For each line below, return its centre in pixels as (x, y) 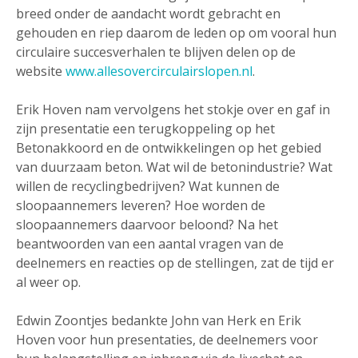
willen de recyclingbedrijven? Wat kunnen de (148, 186)
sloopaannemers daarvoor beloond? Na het (147, 224)
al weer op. (50, 282)
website (41, 71)
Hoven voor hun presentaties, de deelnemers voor (167, 339)
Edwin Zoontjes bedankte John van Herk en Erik (159, 320)
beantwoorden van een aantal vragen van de (150, 243)
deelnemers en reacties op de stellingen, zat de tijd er (175, 263)
